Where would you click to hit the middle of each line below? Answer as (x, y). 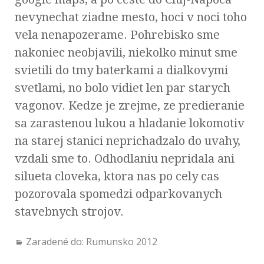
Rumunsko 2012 (122, 242)
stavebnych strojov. (69, 212)
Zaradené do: (56, 242)
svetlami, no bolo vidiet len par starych (123, 88)
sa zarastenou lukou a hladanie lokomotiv (130, 123)
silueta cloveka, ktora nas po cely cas (117, 176)
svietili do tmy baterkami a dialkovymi (121, 70)
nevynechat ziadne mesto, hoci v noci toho (131, 17)
